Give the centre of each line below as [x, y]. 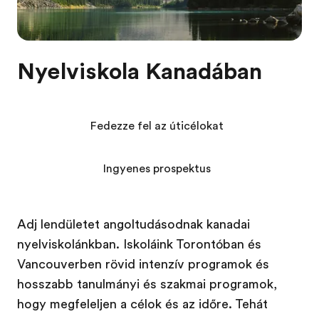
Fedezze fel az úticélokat [157, 126]
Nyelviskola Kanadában [140, 72]
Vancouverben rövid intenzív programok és [143, 264]
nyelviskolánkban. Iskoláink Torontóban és [139, 244]
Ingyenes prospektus [157, 169]
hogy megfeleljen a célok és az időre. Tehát [142, 304]
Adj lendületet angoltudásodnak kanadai [134, 224]
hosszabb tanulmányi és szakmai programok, [147, 284]
